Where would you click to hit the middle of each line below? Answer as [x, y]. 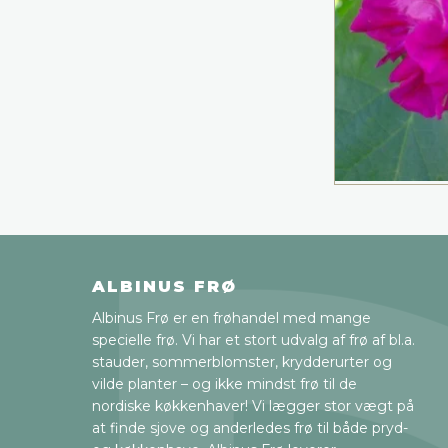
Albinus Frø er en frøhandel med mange [231, 317]
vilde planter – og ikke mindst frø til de [224, 383]
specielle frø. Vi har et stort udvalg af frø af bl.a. [253, 339]
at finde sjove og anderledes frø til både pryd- [250, 427]
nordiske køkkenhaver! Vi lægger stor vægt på [253, 405]
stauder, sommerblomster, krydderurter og [242, 361]
